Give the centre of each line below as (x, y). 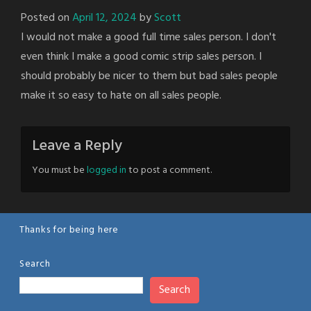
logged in (107, 170)
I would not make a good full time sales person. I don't (149, 37)
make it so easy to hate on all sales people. (121, 95)
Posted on (47, 18)
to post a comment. (169, 170)
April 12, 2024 (104, 18)
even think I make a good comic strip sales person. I (141, 57)
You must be (59, 170)
